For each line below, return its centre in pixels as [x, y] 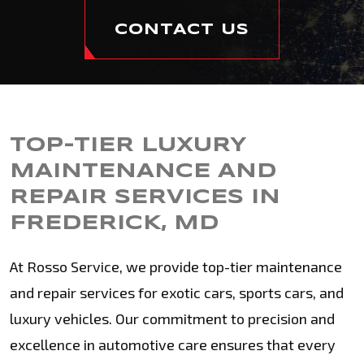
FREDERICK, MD [114, 224]
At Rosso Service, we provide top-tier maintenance [176, 266]
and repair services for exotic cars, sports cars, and [177, 292]
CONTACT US [182, 30]
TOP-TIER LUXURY [128, 146]
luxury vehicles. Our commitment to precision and [172, 318]
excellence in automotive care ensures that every [173, 344]
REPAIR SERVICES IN [145, 198]
